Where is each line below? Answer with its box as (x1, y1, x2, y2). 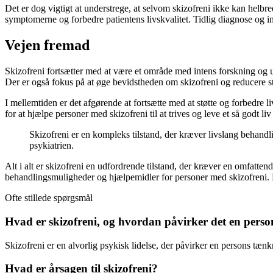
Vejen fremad (5, 37, 90, 54)
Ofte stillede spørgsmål (5, 193, 93, 204)
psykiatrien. (29, 140, 74, 151)
